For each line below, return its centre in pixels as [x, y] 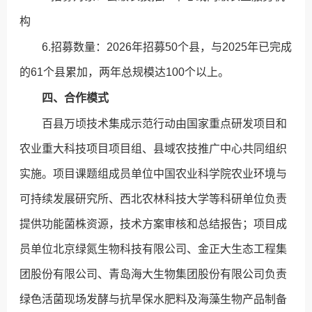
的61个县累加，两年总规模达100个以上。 [125, 72]
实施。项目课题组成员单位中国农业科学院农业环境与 [154, 174]
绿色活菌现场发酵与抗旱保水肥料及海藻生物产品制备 [154, 299]
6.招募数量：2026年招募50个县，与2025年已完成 [167, 47]
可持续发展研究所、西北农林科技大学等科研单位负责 [154, 199]
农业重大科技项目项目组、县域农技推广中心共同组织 [154, 149]
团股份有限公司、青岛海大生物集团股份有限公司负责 [154, 274]
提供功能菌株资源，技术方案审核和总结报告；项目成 [154, 224]
